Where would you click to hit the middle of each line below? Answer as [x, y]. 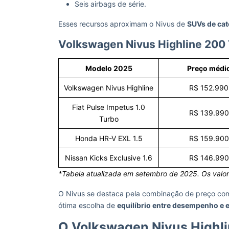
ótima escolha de [88, 205]
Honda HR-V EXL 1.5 [109, 138]
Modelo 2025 [109, 68]
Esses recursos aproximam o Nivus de [123, 24]
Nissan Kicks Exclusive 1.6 [109, 158]
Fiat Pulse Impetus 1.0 [109, 107]
